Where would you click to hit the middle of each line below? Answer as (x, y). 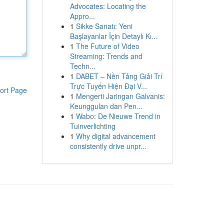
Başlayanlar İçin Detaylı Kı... (113, 36)
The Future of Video (107, 46)
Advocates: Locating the (108, 6)
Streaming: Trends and (106, 56)
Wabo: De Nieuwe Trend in (118, 116)
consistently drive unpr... (108, 146)
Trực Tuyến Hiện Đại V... (108, 86)
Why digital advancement (115, 136)
